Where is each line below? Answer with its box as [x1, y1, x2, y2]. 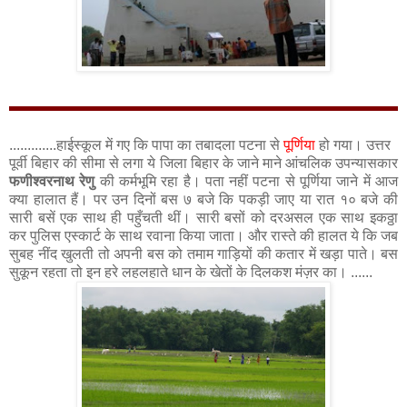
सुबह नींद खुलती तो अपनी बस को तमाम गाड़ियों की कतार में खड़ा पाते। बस [9, 245, 398, 262]
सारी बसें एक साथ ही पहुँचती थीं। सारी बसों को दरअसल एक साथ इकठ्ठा [9, 209, 398, 225]
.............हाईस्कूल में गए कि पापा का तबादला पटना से [9, 136, 283, 153]
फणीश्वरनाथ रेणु [9, 173, 95, 189]
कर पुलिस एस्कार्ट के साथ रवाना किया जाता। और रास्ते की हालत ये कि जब [9, 227, 398, 243]
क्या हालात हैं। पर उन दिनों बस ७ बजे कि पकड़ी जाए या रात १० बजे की [9, 191, 398, 207]
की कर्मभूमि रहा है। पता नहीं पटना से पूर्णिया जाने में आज [94, 173, 399, 189]
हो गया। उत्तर [315, 136, 391, 153]
